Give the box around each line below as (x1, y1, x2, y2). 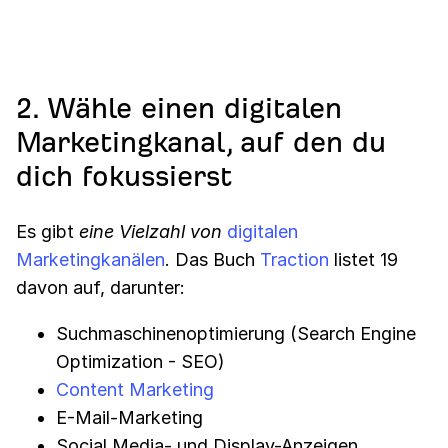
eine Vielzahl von (79, 221, 222, 242)
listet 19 (329, 249, 398, 270)
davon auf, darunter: (16, 277, 185, 298)
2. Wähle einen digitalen (16, 93, 342, 124)
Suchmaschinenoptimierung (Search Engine (56, 323, 416, 344)
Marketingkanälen (16, 249, 165, 270)
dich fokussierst (16, 161, 232, 192)
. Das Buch (165, 249, 260, 270)
